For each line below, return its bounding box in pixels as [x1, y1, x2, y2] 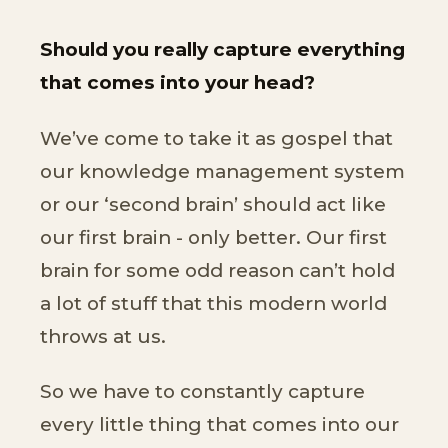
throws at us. [40, 324, 166, 348]
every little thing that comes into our [40, 412, 399, 436]
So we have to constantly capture [40, 379, 365, 403]
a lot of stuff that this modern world [40, 291, 387, 315]
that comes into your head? [40, 71, 315, 95]
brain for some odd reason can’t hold [40, 258, 395, 282]
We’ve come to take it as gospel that [40, 126, 393, 150]
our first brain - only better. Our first [40, 225, 387, 249]
